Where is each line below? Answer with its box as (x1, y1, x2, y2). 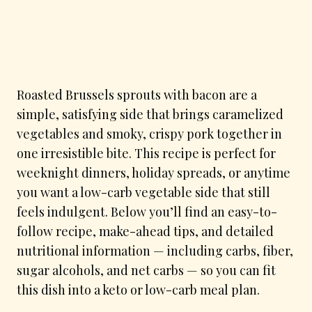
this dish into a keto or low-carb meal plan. (17, 281, 260, 298)
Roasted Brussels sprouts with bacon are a (17, 86, 257, 103)
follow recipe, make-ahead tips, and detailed (17, 222, 274, 240)
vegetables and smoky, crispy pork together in (17, 125, 282, 142)
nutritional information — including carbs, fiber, (17, 242, 293, 259)
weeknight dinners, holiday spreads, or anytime (17, 164, 290, 181)
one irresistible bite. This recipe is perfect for (17, 144, 276, 162)
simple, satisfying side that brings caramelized (17, 105, 283, 123)
